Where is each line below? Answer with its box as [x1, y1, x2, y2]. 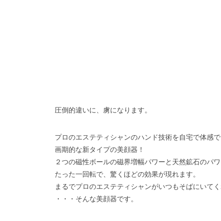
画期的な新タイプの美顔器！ [55, 146, 145, 153]
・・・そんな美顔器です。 [55, 195, 138, 203]
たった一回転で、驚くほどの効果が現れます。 [55, 170, 200, 178]
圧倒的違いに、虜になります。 [55, 106, 151, 114]
